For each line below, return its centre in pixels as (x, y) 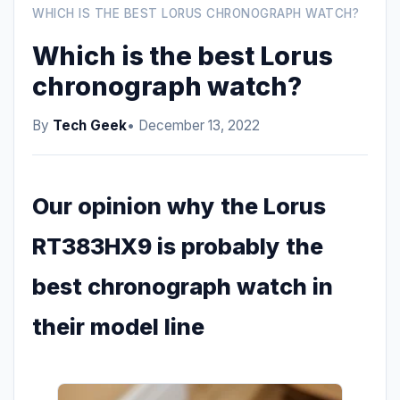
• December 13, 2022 (193, 125)
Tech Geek (90, 125)
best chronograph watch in (183, 287)
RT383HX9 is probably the (178, 246)
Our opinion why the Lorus (179, 206)
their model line (118, 327)
